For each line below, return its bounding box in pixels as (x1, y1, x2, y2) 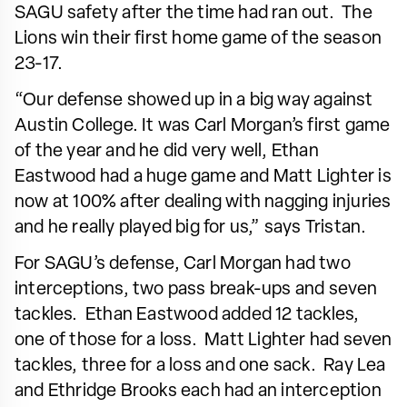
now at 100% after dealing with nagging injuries (15, 193, 392, 212)
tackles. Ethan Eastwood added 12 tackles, (15, 305, 360, 324)
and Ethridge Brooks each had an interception (15, 382, 382, 401)
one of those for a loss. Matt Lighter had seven (15, 331, 392, 350)
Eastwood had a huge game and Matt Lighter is (15, 167, 392, 186)
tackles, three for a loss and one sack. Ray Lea (15, 356, 386, 375)
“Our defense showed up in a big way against (15, 91, 373, 110)
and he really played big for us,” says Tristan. (15, 218, 367, 237)
